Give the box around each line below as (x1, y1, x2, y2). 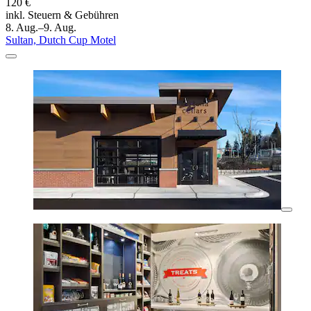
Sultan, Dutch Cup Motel (6, 34, 116, 47)
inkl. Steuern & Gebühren (6, 9, 119, 22)
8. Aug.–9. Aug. (6, 22, 76, 34)
